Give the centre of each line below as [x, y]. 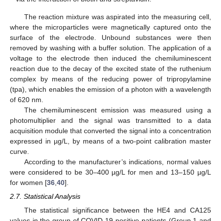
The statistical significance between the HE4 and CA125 [117, 210]
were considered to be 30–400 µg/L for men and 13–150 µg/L [110, 172]
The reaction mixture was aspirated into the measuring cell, [117, 17]
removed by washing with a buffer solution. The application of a [110, 48]
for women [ [28, 182]
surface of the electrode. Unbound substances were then [110, 37]
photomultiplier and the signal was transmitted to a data [110, 120]
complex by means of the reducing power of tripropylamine [110, 79]
